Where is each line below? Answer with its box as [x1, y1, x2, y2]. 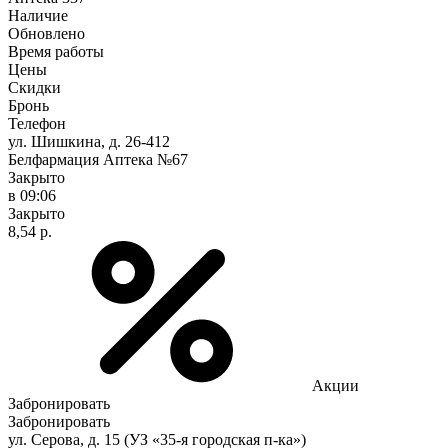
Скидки [8, 78, 61, 96]
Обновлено [8, 24, 85, 42]
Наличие [8, 6, 68, 24]
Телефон [8, 114, 66, 132]
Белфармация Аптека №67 [8, 150, 188, 168]
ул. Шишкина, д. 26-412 [8, 132, 170, 150]
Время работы [8, 42, 104, 60]
